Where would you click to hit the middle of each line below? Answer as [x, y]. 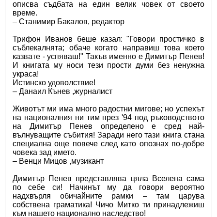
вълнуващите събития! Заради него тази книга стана [108, 135]
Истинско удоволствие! [54, 82]
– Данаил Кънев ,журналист [62, 91]
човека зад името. [45, 152]
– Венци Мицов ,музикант [59, 161]
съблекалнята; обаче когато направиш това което [108, 47]
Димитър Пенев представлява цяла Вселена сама [108, 178]
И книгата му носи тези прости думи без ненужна [108, 65]
